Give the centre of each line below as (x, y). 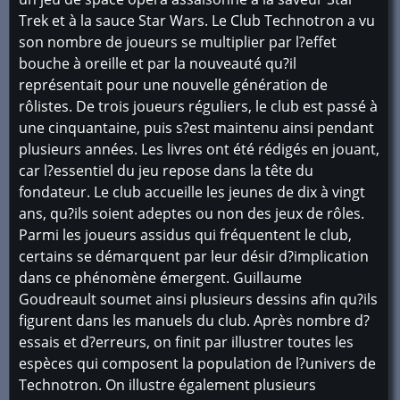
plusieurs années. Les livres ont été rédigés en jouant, (199, 149)
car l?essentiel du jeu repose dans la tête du (166, 171)
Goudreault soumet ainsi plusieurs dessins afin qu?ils (198, 299)
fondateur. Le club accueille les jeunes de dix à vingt (192, 192)
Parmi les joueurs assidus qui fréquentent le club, (185, 235)
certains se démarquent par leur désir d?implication (194, 256)
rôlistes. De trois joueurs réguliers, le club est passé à (198, 106)
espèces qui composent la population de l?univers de (197, 363)
